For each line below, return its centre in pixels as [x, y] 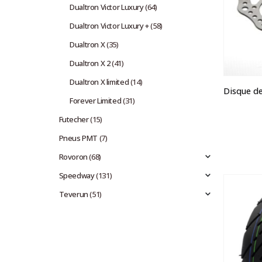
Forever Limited [96, 100]
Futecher [74, 119]
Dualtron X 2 [90, 63]
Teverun [73, 194]
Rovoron [73, 156]
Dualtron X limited [99, 82]
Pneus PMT [78, 138]
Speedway [77, 175]
